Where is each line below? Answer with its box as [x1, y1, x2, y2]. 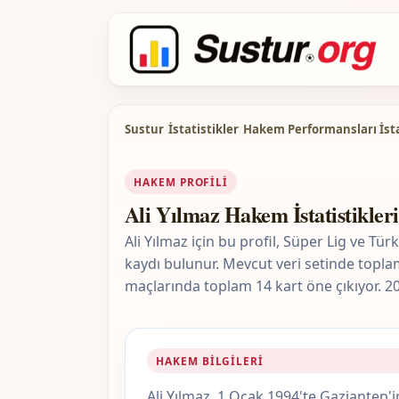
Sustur [124, 121, 164, 138]
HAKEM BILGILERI [155, 354, 265, 369]
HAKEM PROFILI [133, 175, 229, 190]
